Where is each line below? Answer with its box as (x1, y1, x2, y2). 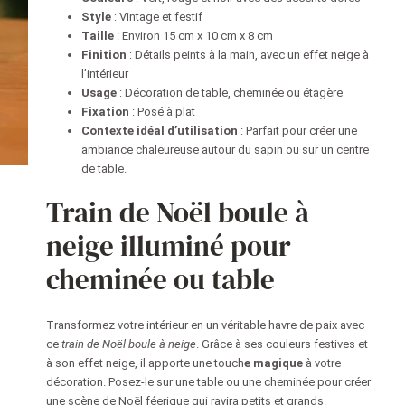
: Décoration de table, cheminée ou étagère (116, 86, 343, 100)
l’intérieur (80, 67, 128, 81)
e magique (243, 356, 303, 371)
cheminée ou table (45, 259, 275, 298)
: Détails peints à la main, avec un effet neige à (126, 48, 369, 62)
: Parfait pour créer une (237, 124, 357, 138)
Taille (80, 29, 114, 43)
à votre (302, 356, 341, 371)
